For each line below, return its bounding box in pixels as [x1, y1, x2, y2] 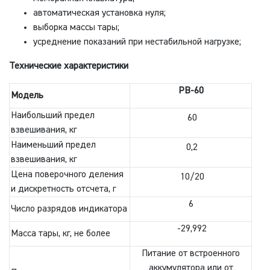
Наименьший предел [11, 140, 96, 151]
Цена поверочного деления [11, 170, 124, 180]
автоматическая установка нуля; [33, 8, 166, 19]
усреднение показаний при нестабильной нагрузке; [33, 37, 241, 48]
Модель [11, 91, 43, 101]
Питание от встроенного [142, 249, 240, 259]
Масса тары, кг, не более [11, 229, 110, 239]
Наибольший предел [11, 111, 95, 121]
